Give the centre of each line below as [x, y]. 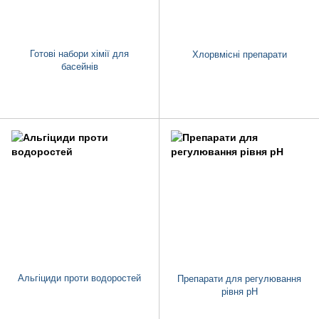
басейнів [79, 66]
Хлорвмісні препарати [239, 54]
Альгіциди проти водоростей [79, 278]
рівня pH [239, 292]
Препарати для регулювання [239, 279]
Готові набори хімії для [79, 53]
